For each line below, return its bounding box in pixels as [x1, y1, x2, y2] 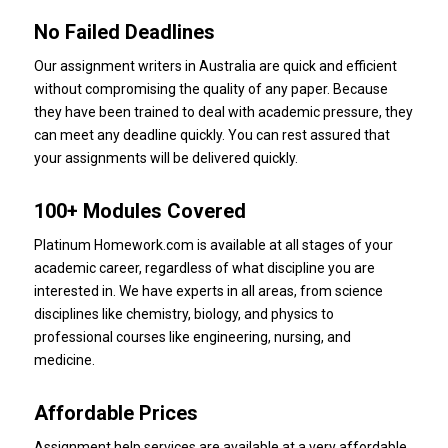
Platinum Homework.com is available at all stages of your [33, 237, 393, 254]
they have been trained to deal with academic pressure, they [33, 104, 413, 121]
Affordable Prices [33, 401, 198, 426]
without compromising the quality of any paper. [33, 81, 330, 98]
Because [332, 81, 388, 98]
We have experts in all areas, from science [118, 283, 383, 300]
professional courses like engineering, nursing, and [33, 329, 351, 346]
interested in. [33, 283, 116, 300]
